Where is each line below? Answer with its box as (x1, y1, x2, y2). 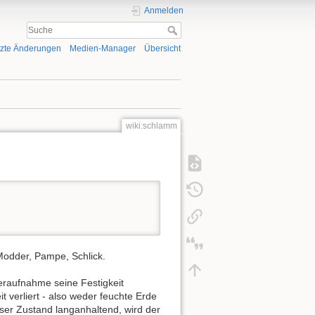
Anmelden (144, 6, 184, 15)
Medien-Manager (69, 44, 136, 54)
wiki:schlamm (125, 121, 177, 131)
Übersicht (144, 44, 181, 54)
